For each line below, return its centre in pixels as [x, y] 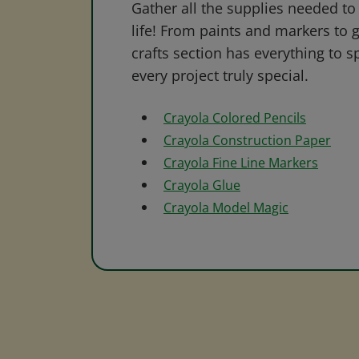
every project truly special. [220, 75]
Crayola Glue [202, 185]
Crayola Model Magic [226, 208]
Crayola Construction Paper [247, 140]
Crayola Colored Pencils [235, 118]
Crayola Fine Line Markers [241, 163]
